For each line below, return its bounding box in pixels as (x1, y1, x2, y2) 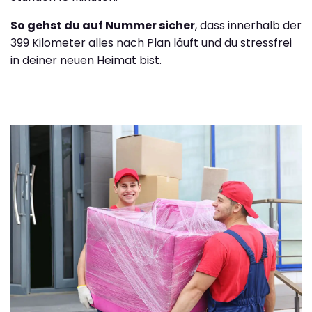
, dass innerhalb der (195, 17, 302, 34)
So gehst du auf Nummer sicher (10, 17, 195, 34)
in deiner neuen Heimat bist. (10, 52, 162, 69)
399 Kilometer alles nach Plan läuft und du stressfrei (10, 35, 292, 52)
